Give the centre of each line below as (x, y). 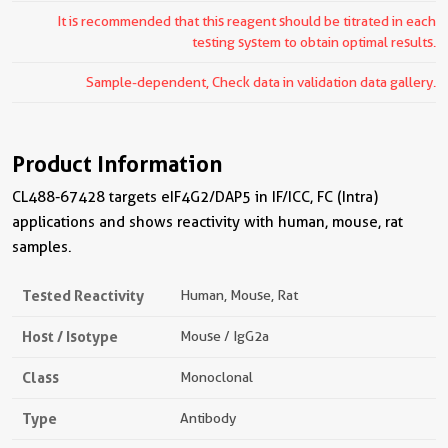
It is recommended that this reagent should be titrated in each (246, 20)
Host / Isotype (70, 336)
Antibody (208, 417)
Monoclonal (216, 376)
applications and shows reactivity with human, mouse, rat (207, 221)
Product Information (117, 163)
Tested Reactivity (83, 295)
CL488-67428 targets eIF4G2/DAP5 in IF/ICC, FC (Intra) (195, 196)
